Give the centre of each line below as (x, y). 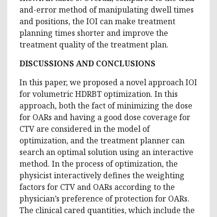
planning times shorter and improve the (94, 33)
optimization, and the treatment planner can (102, 140)
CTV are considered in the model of (85, 129)
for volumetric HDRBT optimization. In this (99, 94)
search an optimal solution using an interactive (106, 152)
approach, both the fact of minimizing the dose (106, 105)
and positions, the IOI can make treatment (97, 21)
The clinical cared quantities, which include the (107, 210)
